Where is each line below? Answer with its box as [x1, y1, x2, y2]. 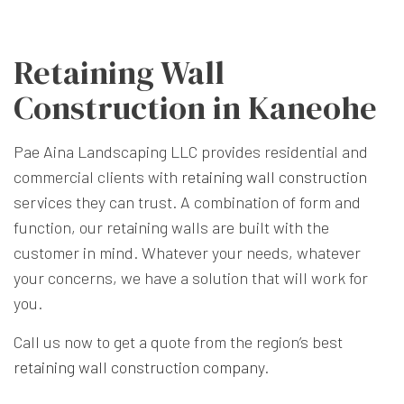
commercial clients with [14, 167, 181, 188]
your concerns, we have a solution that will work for [14, 268, 368, 289]
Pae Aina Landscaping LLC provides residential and [14, 142, 368, 162]
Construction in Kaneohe [14, 86, 377, 131]
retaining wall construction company [14, 357, 264, 378]
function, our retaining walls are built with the [14, 217, 329, 238]
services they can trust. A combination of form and [14, 192, 361, 213]
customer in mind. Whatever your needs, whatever [14, 243, 361, 263]
